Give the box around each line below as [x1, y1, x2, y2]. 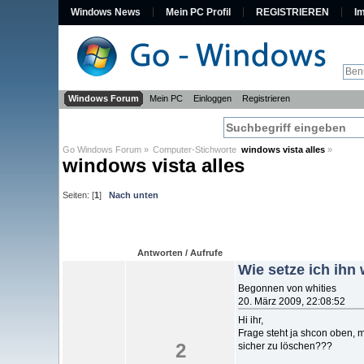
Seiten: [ [63, 189, 94, 200]
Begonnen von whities [238, 282, 336, 294]
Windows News [71, 6, 141, 18]
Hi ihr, [238, 314, 263, 326]
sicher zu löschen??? [238, 340, 332, 352]
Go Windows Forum [63, 144, 141, 154]
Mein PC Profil [166, 6, 231, 18]
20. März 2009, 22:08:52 [238, 295, 345, 307]
